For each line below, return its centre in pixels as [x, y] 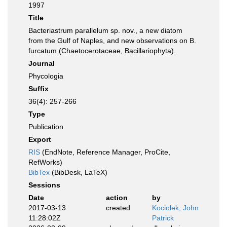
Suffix [39, 89]
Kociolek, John [175, 208]
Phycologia [46, 76]
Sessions [44, 185]
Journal [42, 63]
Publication [46, 127]
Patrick [163, 218]
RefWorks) [45, 162]
